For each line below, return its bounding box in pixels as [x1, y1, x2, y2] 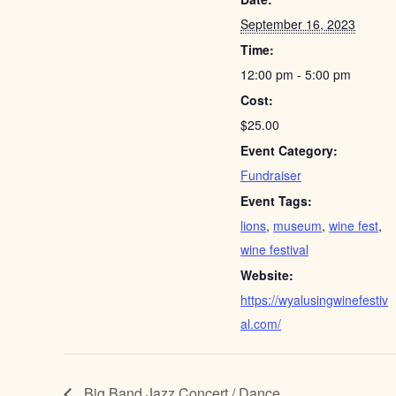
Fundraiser [240, 166, 301, 184]
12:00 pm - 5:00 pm [240, 65, 351, 83]
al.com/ [240, 315, 281, 332]
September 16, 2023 [240, 15, 355, 33]
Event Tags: [240, 192, 312, 209]
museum [273, 217, 322, 234]
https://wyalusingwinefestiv [240, 291, 388, 308]
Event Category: [240, 141, 338, 159]
